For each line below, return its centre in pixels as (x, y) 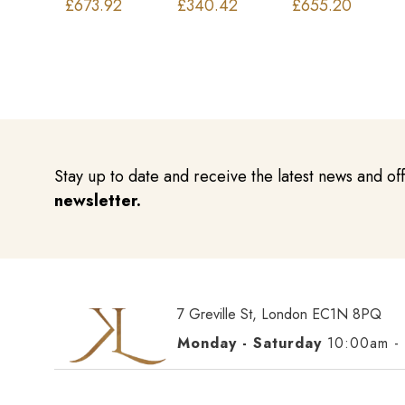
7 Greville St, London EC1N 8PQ (279, 314)
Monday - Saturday (250, 343)
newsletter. (98, 200)
